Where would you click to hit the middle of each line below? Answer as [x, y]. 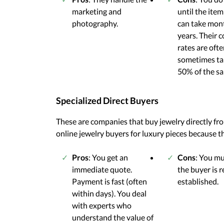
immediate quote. [102, 169]
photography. [95, 23]
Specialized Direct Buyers [107, 100]
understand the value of [113, 217]
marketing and [97, 11]
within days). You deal [109, 193]
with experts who [102, 205]
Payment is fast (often [109, 181]
